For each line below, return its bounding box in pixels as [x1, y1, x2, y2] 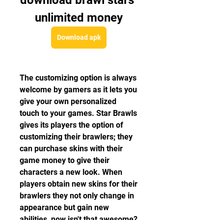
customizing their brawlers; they [20, 132, 133, 141]
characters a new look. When [20, 167, 122, 177]
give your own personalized [20, 97, 116, 106]
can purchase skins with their [20, 144, 123, 153]
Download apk [56, 33, 101, 41]
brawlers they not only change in [20, 191, 134, 200]
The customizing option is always [20, 73, 137, 82]
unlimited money [34, 11, 123, 25]
